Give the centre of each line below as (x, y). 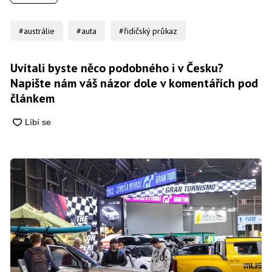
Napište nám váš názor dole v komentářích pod (134, 83)
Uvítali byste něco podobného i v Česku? (117, 68)
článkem (32, 98)
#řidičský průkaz (148, 31)
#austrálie (36, 31)
